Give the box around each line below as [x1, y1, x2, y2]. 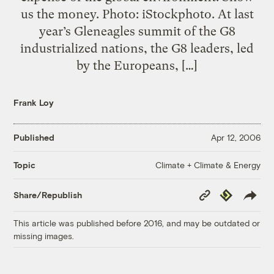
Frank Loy [13, 97, 54, 108]
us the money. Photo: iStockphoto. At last [20, 6, 254, 21]
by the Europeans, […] [76, 57, 198, 73]
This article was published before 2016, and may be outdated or [13, 217, 261, 228]
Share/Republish [13, 190, 83, 201]
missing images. [13, 230, 75, 241]
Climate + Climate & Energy [155, 159, 261, 170]
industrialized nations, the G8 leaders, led [20, 40, 254, 56]
